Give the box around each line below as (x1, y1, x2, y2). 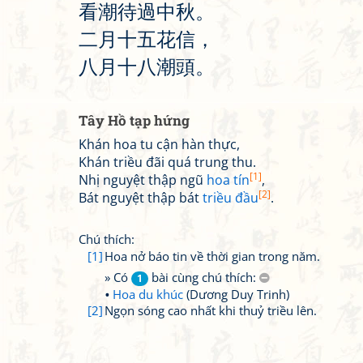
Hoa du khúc (113, 286, 183, 302)
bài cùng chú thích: (148, 269, 259, 285)
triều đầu (203, 189, 258, 207)
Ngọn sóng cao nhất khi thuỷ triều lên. (105, 302, 317, 318)
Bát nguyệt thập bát (79, 189, 203, 207)
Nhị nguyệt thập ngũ (79, 171, 207, 189)
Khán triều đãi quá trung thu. (79, 153, 256, 171)
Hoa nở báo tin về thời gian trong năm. (105, 248, 320, 264)
